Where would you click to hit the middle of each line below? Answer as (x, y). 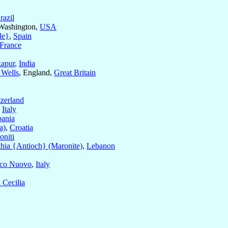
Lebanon (101, 146)
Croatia (21, 128)
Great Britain (75, 73)
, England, (36, 73)
